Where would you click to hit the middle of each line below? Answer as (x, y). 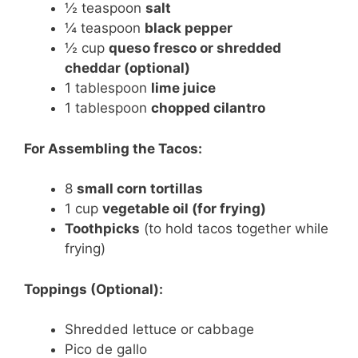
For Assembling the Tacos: (113, 148)
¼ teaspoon (105, 28)
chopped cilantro (208, 108)
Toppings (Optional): (93, 289)
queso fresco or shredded (195, 48)
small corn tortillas (140, 189)
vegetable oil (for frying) (184, 209)
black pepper (189, 28)
